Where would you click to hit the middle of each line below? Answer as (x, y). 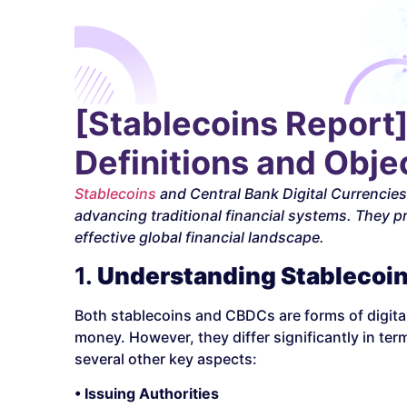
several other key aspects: (166, 358)
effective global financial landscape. (199, 238)
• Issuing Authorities (147, 394)
